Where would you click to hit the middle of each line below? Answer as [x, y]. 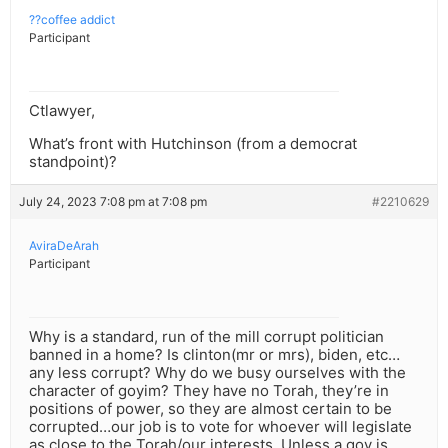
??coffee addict [72, 20]
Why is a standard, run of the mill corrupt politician [206, 337]
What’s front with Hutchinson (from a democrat [193, 144]
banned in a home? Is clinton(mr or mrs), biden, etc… [214, 355]
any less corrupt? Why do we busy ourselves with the [217, 373]
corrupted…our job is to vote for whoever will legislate [220, 427]
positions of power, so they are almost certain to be [210, 409]
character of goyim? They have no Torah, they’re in [209, 391]
